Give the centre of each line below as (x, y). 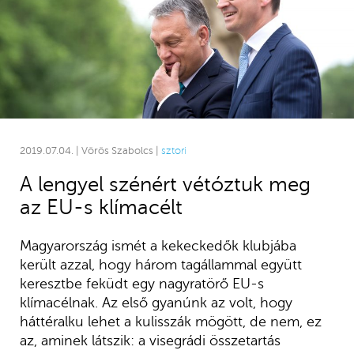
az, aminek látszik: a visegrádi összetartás (150, 340)
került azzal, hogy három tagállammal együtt (160, 264)
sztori (173, 151)
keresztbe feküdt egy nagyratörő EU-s (141, 283)
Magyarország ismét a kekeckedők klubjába (158, 245)
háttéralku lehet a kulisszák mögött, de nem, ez (170, 321)
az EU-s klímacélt (101, 207)
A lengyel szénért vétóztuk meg (165, 184)
